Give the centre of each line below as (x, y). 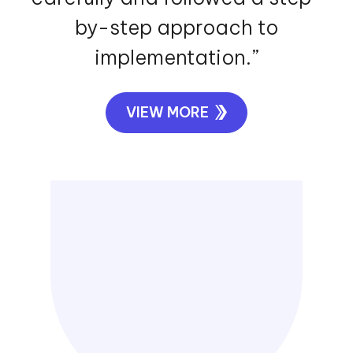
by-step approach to (176, 27)
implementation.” (176, 57)
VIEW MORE (168, 112)
